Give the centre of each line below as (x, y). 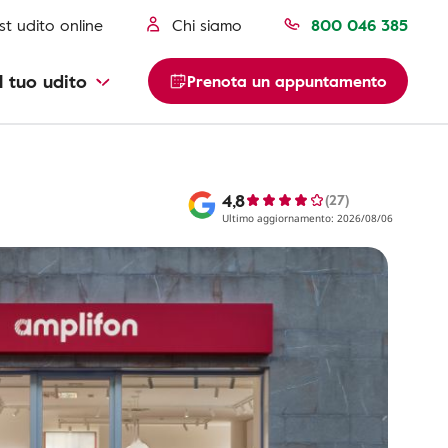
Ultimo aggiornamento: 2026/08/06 (307, 218)
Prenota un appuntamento (287, 81)
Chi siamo (207, 25)
